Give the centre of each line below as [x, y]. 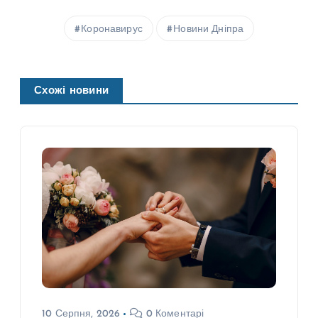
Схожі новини [72, 92]
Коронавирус [112, 30]
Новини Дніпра [209, 30]
